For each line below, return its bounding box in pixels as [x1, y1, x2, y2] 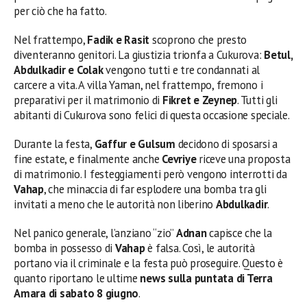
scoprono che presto [149, 32, 247, 47]
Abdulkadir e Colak [14, 62, 106, 77]
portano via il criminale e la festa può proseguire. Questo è [14, 255, 284, 271]
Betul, [264, 47, 293, 62]
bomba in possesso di [14, 240, 115, 256]
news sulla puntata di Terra [140, 270, 273, 286]
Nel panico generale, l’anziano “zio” [14, 225, 176, 241]
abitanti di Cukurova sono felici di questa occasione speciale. [14, 107, 290, 123]
